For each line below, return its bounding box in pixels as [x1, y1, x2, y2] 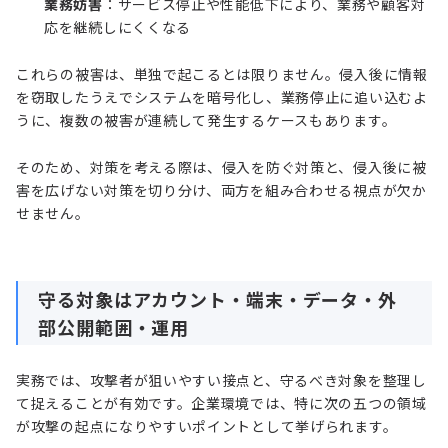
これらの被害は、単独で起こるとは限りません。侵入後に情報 [16, 63, 428, 84]
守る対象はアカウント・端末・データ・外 [38, 285, 398, 312]
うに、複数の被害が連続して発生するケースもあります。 [16, 109, 397, 130]
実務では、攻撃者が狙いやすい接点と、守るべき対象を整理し [16, 369, 427, 390]
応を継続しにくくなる [44, 16, 191, 37]
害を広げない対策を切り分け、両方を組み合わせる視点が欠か [16, 179, 427, 200]
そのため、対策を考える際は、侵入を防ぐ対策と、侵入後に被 [16, 156, 427, 177]
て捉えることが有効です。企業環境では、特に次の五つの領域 [16, 392, 427, 413]
